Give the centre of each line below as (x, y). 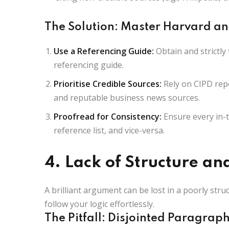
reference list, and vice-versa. (109, 130)
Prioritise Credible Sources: (108, 84)
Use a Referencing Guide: (104, 51)
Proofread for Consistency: (108, 116)
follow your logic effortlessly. (99, 204)
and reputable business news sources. (127, 97)
